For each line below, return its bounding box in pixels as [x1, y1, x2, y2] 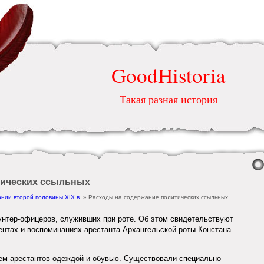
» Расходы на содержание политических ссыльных [81, 194, 228, 200]
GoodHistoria [111, 61, 226, 89]
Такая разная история [120, 92, 217, 106]
